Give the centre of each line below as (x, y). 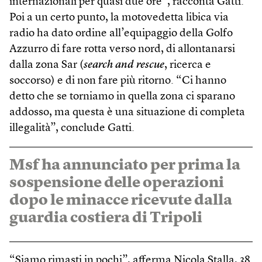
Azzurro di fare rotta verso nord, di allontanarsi (122, 50)
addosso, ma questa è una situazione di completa (127, 113)
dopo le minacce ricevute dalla (121, 201)
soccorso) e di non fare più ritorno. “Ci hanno (118, 81)
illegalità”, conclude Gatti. (72, 129)
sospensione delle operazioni (117, 183)
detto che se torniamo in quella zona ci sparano (122, 97)
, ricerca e (188, 65)
